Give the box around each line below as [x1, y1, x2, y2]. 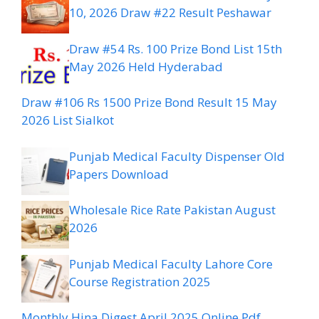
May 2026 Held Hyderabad [69, 58, 223, 75]
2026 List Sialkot [21, 112, 114, 129]
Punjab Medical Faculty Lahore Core [69, 255, 273, 272]
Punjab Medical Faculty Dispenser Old [69, 147, 285, 164]
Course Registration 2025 [69, 273, 211, 290]
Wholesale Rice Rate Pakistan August [69, 202, 276, 219]
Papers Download [69, 165, 169, 182]
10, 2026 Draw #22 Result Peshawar [69, 4, 271, 21]
